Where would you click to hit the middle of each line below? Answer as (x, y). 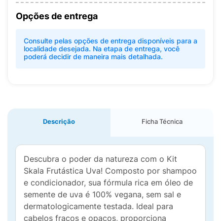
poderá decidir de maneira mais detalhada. (93, 56)
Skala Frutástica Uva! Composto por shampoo (110, 171)
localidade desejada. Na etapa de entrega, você (102, 49)
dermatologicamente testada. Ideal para (98, 206)
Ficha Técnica (162, 121)
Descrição (59, 121)
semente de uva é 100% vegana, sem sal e (102, 194)
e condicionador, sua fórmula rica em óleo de (108, 183)
